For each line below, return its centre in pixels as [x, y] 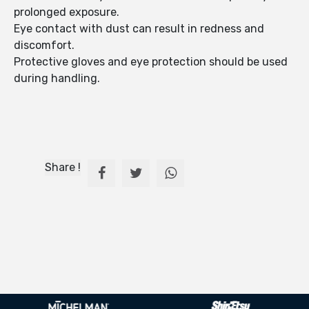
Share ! [63, 168]
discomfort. [44, 46]
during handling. [57, 79]
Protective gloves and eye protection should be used [151, 62]
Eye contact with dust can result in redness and [139, 29]
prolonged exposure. [67, 12]
